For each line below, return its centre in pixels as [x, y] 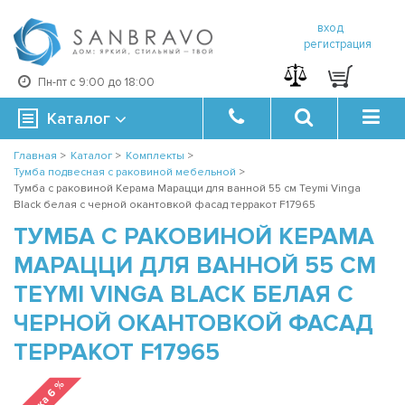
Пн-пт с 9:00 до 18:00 [96, 82]
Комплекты [155, 156]
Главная [35, 156]
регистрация [337, 44]
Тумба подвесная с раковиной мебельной [125, 173]
